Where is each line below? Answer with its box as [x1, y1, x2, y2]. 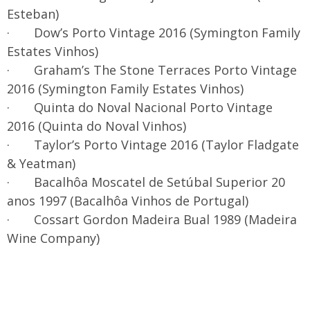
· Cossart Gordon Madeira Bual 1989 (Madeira [7, 211, 297, 228]
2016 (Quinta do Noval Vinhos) [7, 118, 186, 134]
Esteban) [7, 6, 59, 22]
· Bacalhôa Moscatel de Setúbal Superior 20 [7, 174, 285, 190]
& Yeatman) [7, 155, 75, 172]
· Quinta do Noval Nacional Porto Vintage [7, 99, 273, 116]
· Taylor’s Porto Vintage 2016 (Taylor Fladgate [7, 136, 299, 153]
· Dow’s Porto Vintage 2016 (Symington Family [7, 24, 300, 41]
